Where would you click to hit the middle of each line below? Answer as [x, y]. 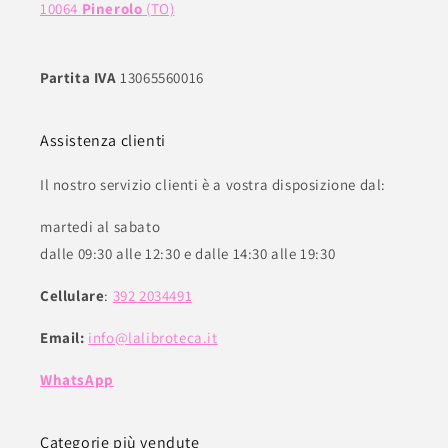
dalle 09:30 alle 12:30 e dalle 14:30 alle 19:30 [188, 254]
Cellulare [72, 296]
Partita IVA [78, 78]
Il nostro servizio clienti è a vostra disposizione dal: [213, 185]
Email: [62, 338]
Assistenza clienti [103, 141]
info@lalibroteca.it [153, 338]
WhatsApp [77, 380]
